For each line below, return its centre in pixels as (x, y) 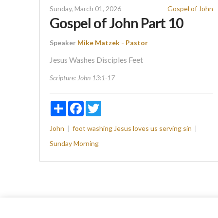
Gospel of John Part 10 (117, 23)
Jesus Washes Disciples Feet (96, 60)
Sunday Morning (74, 144)
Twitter (113, 105)
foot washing (92, 128)
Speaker (63, 43)
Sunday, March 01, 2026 (85, 9)
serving (170, 128)
